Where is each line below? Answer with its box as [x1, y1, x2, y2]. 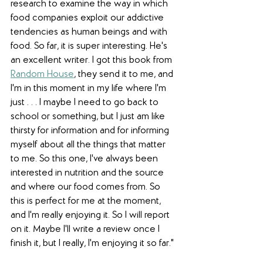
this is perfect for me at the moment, [11, 195, 163, 207]
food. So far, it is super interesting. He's [11, 41, 170, 52]
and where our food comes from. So [11, 181, 163, 193]
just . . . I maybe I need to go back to [11, 97, 161, 108]
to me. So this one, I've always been [11, 153, 160, 164]
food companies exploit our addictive [11, 12, 166, 23]
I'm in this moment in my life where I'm [11, 83, 168, 94]
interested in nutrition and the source [11, 167, 166, 178]
